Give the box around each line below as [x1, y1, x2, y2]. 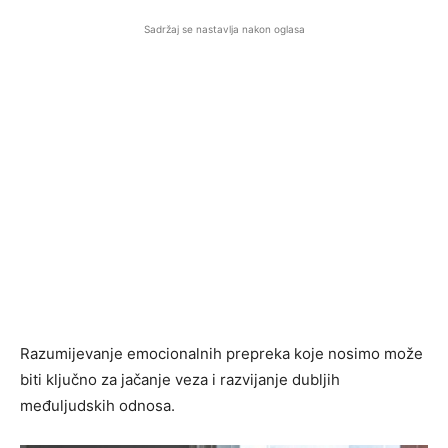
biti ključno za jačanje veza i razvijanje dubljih [20, 369, 340, 389]
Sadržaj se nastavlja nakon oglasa [143, 22, 305, 35]
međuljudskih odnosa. [20, 395, 175, 415]
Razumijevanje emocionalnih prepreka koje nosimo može [20, 343, 423, 363]
